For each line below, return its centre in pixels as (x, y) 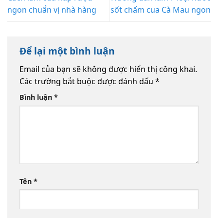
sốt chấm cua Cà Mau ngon (161, 10)
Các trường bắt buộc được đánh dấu (87, 81)
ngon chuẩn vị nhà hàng (52, 10)
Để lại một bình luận (68, 51)
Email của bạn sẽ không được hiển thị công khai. (108, 69)
